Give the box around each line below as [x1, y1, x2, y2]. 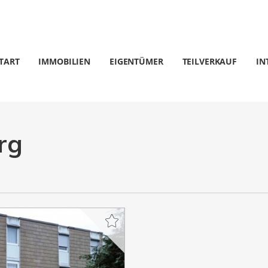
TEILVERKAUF [182, 56, 237, 67]
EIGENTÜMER [109, 56, 163, 67]
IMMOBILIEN [38, 56, 91, 67]
